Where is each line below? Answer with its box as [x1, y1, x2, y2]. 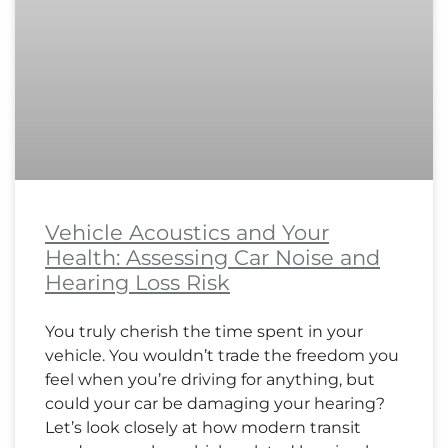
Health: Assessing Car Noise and [45, 245, 380, 271]
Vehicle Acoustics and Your [45, 220, 329, 246]
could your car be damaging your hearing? [45, 394, 385, 414]
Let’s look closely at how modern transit [45, 418, 361, 438]
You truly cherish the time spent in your [45, 322, 363, 342]
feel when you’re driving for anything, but [45, 370, 375, 390]
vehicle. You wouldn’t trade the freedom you [45, 346, 399, 366]
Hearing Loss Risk [45, 270, 230, 296]
